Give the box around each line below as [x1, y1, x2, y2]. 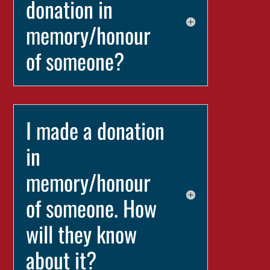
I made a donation [26, 114, 165, 146]
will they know [26, 218, 137, 250]
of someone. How [26, 192, 157, 224]
